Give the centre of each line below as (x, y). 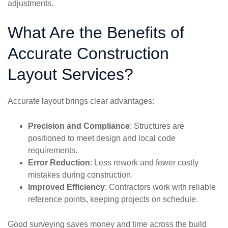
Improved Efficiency (66, 187)
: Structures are (157, 126)
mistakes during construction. (80, 175)
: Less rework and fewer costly (144, 163)
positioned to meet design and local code (102, 138)
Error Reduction (59, 163)
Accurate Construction (88, 54)
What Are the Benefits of (96, 33)
